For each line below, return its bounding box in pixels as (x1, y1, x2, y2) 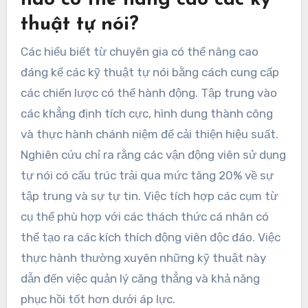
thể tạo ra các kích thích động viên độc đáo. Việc (20, 230, 280, 245)
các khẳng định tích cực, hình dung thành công (20, 107, 273, 121)
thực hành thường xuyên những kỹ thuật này (20, 251, 266, 265)
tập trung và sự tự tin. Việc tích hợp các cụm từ (20, 189, 278, 203)
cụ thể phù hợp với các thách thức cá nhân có (20, 210, 269, 224)
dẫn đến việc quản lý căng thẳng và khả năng (20, 272, 260, 286)
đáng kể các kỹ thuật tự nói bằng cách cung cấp (20, 65, 279, 80)
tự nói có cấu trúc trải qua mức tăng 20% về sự (20, 168, 274, 183)
